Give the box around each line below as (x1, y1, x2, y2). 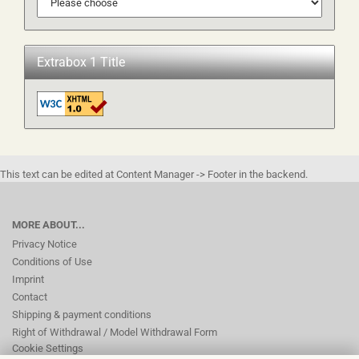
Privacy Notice (12, 238, 77, 250)
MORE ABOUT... (12, 219, 85, 231)
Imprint (12, 273, 44, 285)
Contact (12, 291, 47, 303)
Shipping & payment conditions (12, 309, 151, 321)
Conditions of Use (12, 256, 92, 268)
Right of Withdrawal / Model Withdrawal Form (12, 326, 217, 338)
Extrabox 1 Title (37, 54, 125, 70)
